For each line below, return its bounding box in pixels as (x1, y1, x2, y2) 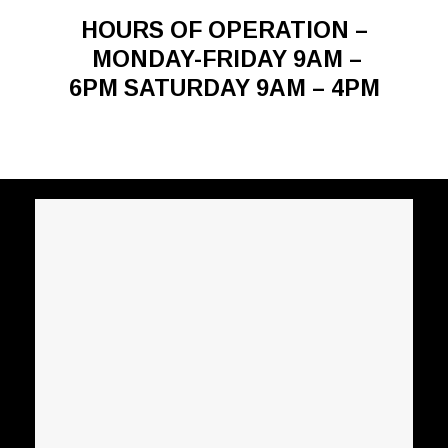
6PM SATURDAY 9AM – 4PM (68, 75, 380, 101)
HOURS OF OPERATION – (80, 17, 368, 43)
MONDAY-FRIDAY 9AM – (86, 46, 362, 72)
